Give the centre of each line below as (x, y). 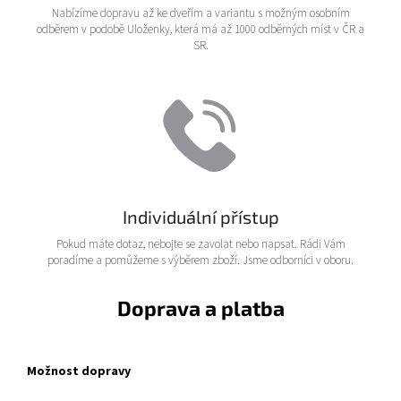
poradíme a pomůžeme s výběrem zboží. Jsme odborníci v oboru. (200, 260)
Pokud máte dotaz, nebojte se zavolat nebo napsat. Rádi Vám (200, 244)
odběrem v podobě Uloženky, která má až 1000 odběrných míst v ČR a (200, 29)
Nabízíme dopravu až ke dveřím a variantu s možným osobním (200, 13)
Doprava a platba (200, 307)
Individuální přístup (200, 216)
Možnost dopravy (79, 371)
